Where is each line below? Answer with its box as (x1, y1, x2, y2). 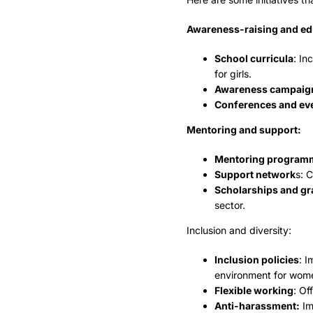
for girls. (214, 68, 252, 80)
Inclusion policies (214, 254, 299, 266)
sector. (214, 199, 245, 212)
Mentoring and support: (186, 124, 301, 136)
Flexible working (214, 284, 293, 297)
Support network (214, 168, 296, 181)
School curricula (214, 52, 293, 65)
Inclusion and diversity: (186, 224, 291, 237)
